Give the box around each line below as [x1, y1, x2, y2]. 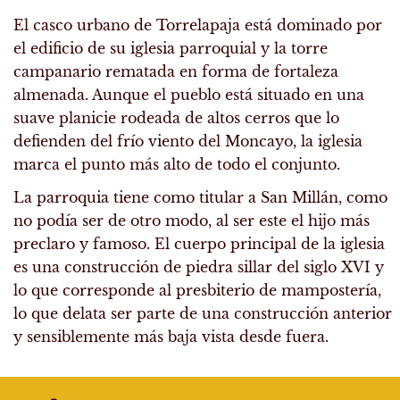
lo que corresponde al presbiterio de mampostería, [13, 281, 381, 300]
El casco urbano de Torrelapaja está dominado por [13, 16, 382, 35]
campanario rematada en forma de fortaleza [13, 62, 338, 81]
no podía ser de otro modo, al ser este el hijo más [13, 212, 370, 230]
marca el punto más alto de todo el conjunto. [13, 155, 340, 174]
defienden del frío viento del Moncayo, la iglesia [13, 132, 362, 151]
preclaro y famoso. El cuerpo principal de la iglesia [13, 235, 385, 254]
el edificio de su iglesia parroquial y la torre [13, 39, 328, 58]
